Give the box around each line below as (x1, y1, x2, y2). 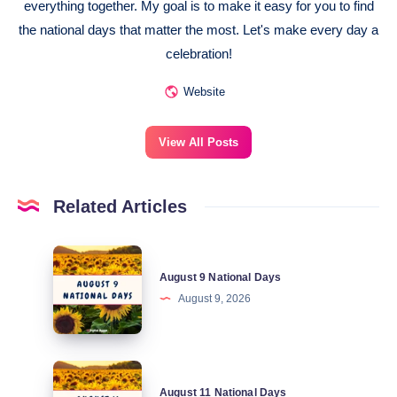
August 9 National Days (160, 271, 282, 284)
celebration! (165, 45, 232, 61)
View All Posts (159, 135, 238, 149)
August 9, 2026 (178, 292, 251, 306)
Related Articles (53, 196, 187, 216)
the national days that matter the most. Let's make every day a (19, 21, 378, 37)
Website (183, 85, 225, 99)
